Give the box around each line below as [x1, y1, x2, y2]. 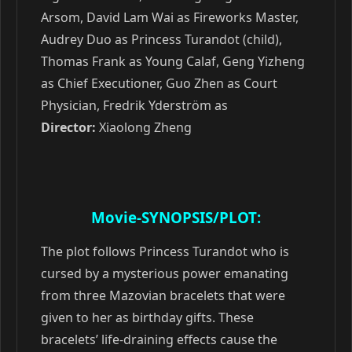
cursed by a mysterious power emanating [41, 265, 288, 282]
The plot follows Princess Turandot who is [41, 243, 289, 260]
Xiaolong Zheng [96, 119, 192, 136]
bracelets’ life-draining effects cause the [41, 331, 277, 348]
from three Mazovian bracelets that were [41, 287, 285, 304]
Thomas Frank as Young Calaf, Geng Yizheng [41, 53, 305, 70]
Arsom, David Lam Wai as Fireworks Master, [41, 9, 299, 26]
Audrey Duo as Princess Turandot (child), [41, 31, 282, 48]
